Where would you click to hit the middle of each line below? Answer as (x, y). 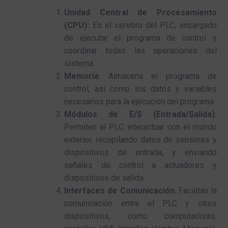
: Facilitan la (195, 190)
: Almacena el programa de (158, 76)
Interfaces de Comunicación (119, 190)
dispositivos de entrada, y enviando (140, 152)
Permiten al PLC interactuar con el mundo (140, 127)
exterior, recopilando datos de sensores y (140, 139)
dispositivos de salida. (105, 178)
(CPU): (77, 25)
